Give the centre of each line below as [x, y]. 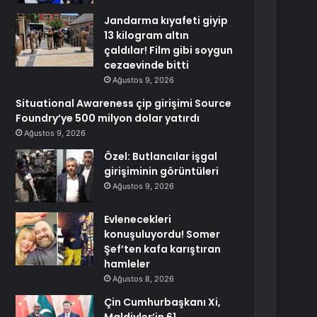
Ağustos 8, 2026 [144, 279]
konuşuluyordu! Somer [162, 234]
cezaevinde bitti [147, 65]
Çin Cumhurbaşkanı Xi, [163, 302]
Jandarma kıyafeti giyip [166, 21]
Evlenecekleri [138, 219]
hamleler [127, 264]
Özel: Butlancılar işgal [161, 156]
